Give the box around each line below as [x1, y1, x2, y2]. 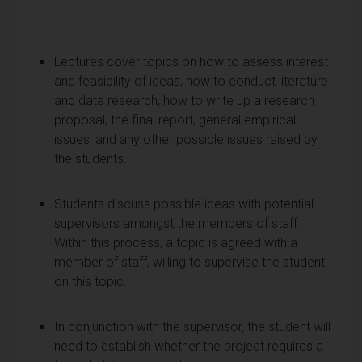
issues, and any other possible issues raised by [54, 131, 318, 147]
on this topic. [54, 273, 127, 289]
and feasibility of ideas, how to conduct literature [54, 73, 328, 89]
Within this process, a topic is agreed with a [54, 234, 297, 250]
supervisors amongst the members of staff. [54, 215, 301, 231]
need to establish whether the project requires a [54, 338, 323, 354]
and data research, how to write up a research [54, 92, 314, 108]
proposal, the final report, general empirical [54, 112, 296, 128]
